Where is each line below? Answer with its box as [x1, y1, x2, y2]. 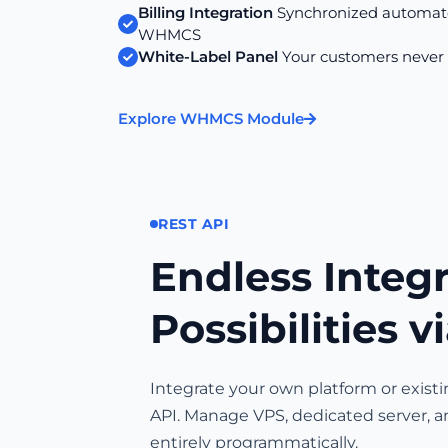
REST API [158, 214, 229, 233]
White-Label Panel [138, 47, 278, 67]
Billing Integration [138, 3, 273, 23]
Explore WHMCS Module [118, 109, 304, 129]
